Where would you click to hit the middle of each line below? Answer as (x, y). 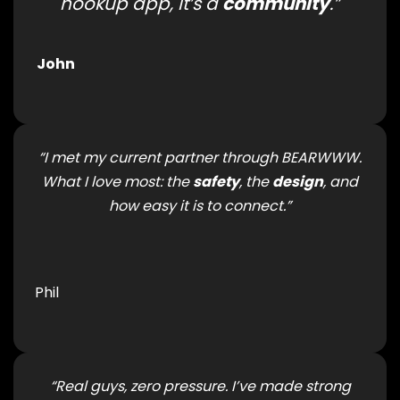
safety (216, 181)
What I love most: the (117, 181)
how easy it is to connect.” (200, 205)
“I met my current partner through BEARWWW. (200, 157)
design (298, 181)
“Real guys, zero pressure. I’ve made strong (200, 386)
